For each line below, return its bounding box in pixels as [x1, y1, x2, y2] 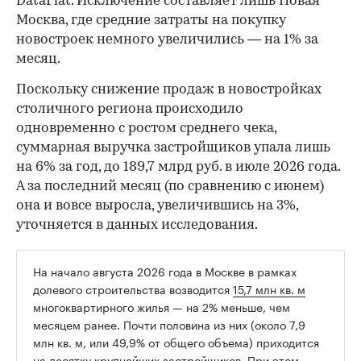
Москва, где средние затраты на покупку [16, 14, 286, 28]
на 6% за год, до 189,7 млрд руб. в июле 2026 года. [16, 160, 340, 175]
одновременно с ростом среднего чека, [16, 122, 276, 136]
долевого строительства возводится [33, 280, 233, 298]
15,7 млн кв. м [233, 280, 305, 298]
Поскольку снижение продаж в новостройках [16, 83, 322, 98]
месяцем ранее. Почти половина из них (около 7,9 [33, 315, 305, 334]
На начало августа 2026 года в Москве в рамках [33, 262, 297, 280]
